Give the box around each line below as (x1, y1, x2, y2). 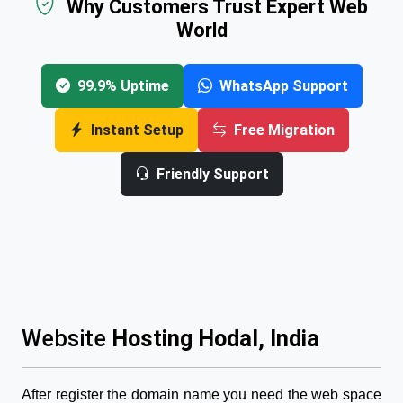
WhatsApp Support (219, 76, 348, 94)
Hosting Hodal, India (106, 325, 319, 352)
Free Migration (233, 121, 335, 139)
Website (22, 325, 106, 352)
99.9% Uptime (76, 76, 169, 94)
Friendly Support (156, 165, 269, 183)
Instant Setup (90, 121, 184, 139)
